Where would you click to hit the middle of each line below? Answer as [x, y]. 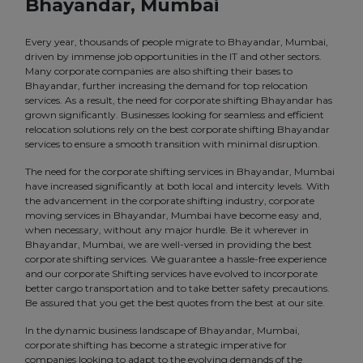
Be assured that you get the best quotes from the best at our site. [175, 303]
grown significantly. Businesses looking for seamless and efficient [175, 115]
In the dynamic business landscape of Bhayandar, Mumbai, [162, 331]
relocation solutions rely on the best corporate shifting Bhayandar [177, 130]
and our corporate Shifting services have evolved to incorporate [171, 274]
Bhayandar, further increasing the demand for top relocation [167, 86]
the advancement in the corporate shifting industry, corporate [170, 201]
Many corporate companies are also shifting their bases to [159, 71]
